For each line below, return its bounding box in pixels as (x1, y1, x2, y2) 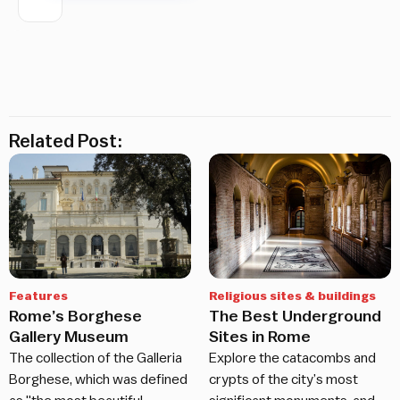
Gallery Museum (9, 328, 129, 345)
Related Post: (9, 131, 122, 151)
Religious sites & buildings (209, 289, 376, 303)
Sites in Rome (209, 328, 311, 345)
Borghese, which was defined (9, 371, 187, 387)
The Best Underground (209, 307, 381, 324)
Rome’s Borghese (9, 307, 142, 324)
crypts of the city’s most (209, 371, 358, 387)
